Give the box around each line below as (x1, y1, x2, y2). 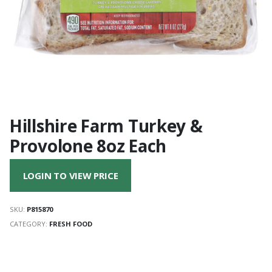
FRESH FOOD (49, 219, 92, 228)
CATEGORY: (10, 219, 49, 228)
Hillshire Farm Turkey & (10, 114, 203, 137)
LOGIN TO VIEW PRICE (22, 169, 118, 182)
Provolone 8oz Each (10, 134, 166, 157)
